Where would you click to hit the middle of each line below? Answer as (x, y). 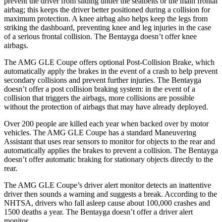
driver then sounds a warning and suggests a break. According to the (111, 194)
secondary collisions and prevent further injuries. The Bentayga (103, 80)
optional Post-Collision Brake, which (157, 62)
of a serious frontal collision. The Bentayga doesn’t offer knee (100, 36)
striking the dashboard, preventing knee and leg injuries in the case (108, 27)
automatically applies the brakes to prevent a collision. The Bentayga (111, 150)
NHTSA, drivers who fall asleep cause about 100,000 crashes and (107, 203)
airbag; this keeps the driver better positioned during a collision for (107, 9)
